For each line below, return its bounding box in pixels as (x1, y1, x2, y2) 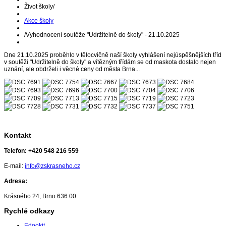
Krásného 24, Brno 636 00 (4, 192, 76, 200)
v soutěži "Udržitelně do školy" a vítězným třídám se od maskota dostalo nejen (4, 59, 216, 66)
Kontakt (4, 131, 31, 140)
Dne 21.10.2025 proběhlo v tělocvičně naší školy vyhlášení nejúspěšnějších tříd (4, 51, 221, 59)
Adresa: (4, 177, 27, 185)
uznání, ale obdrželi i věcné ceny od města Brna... (4, 66, 140, 73)
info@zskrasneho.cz (25, 162, 80, 169)
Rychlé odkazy (4, 206, 54, 215)
